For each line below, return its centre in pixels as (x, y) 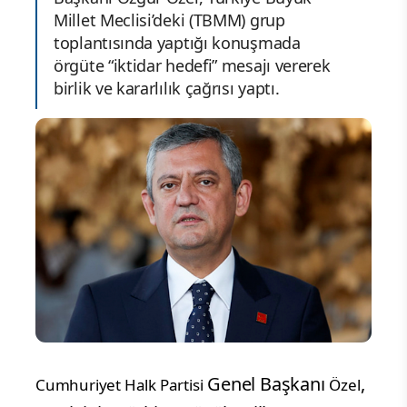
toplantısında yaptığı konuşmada (177, 43)
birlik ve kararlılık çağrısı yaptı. (167, 89)
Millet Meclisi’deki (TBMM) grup (169, 20)
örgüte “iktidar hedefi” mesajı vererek (192, 66)
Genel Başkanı (266, 384)
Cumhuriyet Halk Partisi (119, 385)
